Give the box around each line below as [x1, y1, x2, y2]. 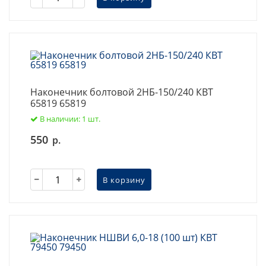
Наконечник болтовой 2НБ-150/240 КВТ [30, 85, 213, 99]
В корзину [103, 174, 145, 185]
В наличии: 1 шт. [40, 113, 100, 124]
